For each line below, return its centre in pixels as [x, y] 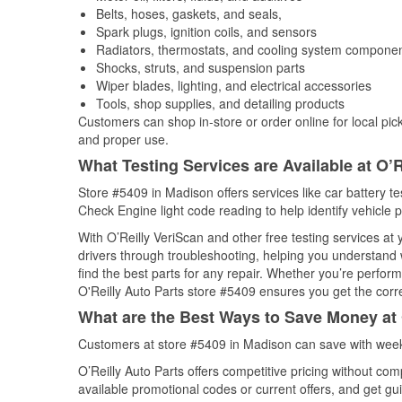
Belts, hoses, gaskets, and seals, [189, 13]
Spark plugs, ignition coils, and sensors [206, 31]
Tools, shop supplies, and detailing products [220, 103]
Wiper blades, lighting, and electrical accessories [234, 85]
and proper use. [123, 139]
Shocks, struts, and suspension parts [201, 67]
